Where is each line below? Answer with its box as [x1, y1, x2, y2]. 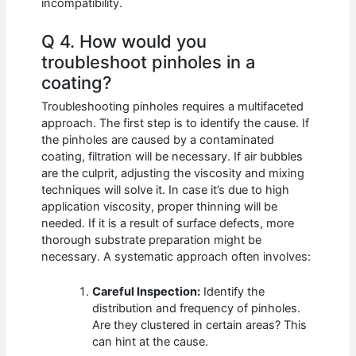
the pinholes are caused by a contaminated [41, 132, 275, 147]
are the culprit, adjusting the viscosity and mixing [41, 165, 305, 180]
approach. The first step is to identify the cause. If [41, 115, 310, 130]
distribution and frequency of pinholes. [92, 301, 301, 316]
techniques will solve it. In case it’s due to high [41, 182, 290, 197]
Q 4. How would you [41, 30, 207, 52]
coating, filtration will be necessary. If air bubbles [41, 149, 304, 164]
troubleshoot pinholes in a [41, 51, 256, 72]
